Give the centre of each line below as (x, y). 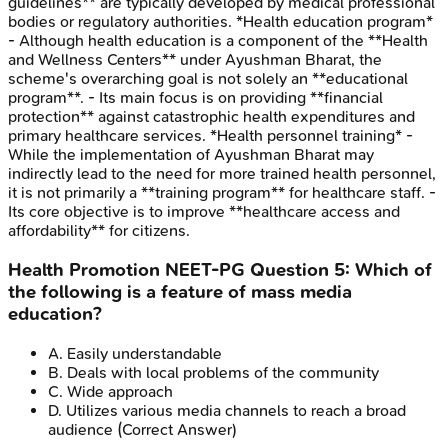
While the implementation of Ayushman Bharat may (191, 155)
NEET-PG (205, 270)
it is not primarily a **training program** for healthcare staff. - (222, 193)
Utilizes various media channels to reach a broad (236, 410)
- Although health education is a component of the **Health (218, 41)
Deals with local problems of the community (223, 372)
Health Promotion (84, 270)
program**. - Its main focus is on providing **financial (195, 98)
